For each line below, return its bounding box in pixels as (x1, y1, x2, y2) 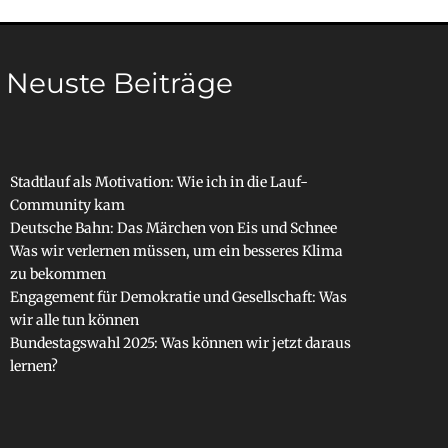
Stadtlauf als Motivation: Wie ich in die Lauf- (9, 173, 308, 192)
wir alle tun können (9, 311, 139, 330)
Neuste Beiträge (5, 66, 233, 101)
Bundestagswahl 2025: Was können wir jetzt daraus (9, 334, 351, 353)
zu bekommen (9, 265, 106, 284)
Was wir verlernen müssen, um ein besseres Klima (9, 242, 343, 261)
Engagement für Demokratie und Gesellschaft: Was (9, 288, 347, 307)
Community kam (9, 196, 125, 215)
